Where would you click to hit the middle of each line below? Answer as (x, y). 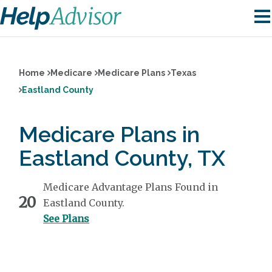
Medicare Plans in (110, 134)
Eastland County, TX (122, 158)
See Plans (66, 219)
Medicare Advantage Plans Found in (131, 187)
